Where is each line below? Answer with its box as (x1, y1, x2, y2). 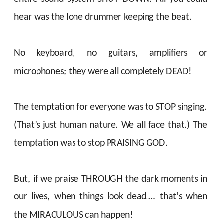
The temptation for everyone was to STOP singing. (14, 102, 208, 113)
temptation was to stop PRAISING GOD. (14, 138, 168, 148)
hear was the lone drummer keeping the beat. (14, 12, 192, 23)
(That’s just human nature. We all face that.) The (14, 120, 208, 131)
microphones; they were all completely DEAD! (14, 66, 192, 77)
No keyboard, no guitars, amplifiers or (14, 48, 208, 59)
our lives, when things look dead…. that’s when (14, 192, 208, 203)
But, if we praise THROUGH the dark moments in (14, 174, 208, 184)
